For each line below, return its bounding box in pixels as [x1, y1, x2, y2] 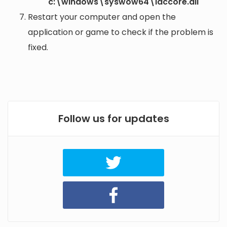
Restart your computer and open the [28, 11, 176, 23]
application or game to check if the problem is [28, 26, 213, 39]
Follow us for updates [58, 111, 169, 126]
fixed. [28, 42, 48, 54]
